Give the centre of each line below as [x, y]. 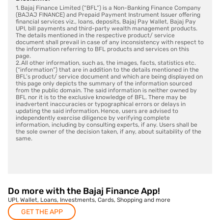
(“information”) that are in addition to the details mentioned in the [107, 70]
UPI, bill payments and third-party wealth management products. [107, 29]
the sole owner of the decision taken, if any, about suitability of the [109, 132]
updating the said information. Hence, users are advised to [97, 111]
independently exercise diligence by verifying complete [93, 118]
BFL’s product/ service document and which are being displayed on [109, 77]
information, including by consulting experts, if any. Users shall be [107, 125]
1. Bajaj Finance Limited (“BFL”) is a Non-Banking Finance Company [108, 8]
